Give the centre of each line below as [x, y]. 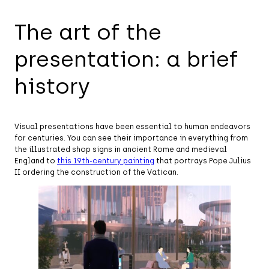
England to [36, 161]
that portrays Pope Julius [203, 161]
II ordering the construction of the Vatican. [96, 172]
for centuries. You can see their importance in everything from [131, 138]
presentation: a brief [126, 59]
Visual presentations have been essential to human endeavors [132, 126]
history [52, 86]
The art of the [88, 32]
